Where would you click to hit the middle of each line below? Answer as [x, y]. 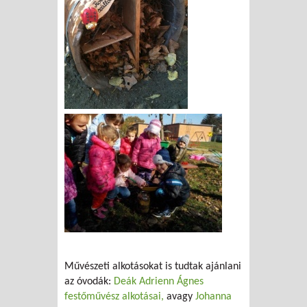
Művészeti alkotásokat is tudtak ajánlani [153, 267]
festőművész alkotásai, [114, 297]
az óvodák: [89, 282]
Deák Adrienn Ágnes [159, 282]
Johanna [213, 297]
